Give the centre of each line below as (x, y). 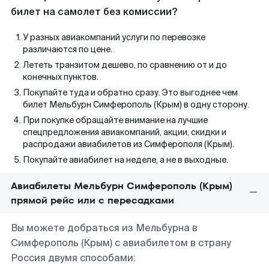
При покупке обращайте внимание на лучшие (115, 120)
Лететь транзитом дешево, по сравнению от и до (125, 65)
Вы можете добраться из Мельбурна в (104, 228)
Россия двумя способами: (73, 258)
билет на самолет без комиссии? (94, 12)
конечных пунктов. (61, 77)
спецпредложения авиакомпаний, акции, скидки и (125, 132)
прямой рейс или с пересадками (92, 200)
